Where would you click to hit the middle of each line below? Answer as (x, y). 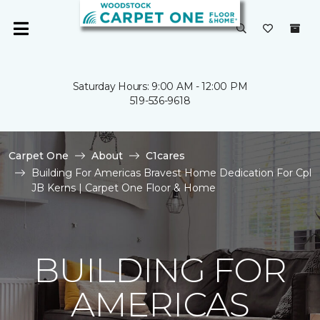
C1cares (165, 156)
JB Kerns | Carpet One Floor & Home (124, 188)
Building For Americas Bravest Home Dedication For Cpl (171, 173)
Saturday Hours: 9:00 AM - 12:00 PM (160, 86)
